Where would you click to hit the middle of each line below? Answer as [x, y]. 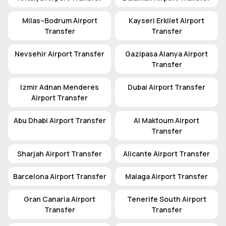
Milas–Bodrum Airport [60, 21]
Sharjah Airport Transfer [60, 154]
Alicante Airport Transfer [166, 154]
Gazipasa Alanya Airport [166, 54]
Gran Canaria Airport [60, 199]
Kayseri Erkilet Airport [166, 21]
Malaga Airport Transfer [166, 177]
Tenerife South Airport [166, 199]
